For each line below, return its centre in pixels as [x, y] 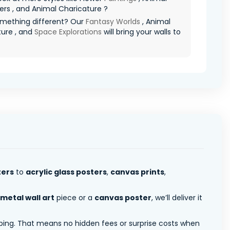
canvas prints [137, 172]
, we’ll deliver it [177, 197]
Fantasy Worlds [113, 21]
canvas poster [123, 197]
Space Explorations [68, 32]
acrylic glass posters [66, 172]
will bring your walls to [141, 32]
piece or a [74, 197]
